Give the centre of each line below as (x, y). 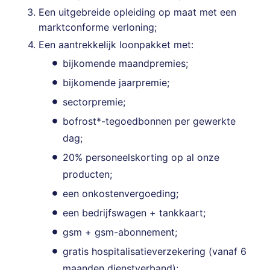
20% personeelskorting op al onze (141, 158)
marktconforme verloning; (98, 27)
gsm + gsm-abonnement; (120, 232)
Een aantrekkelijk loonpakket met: (116, 45)
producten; (87, 174)
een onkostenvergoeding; (121, 194)
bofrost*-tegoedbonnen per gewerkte (149, 121)
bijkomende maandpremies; (125, 64)
